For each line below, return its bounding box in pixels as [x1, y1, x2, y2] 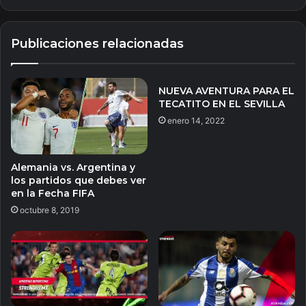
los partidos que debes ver [11, 174, 146, 187]
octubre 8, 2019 [20, 205, 79, 216]
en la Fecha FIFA [11, 187, 94, 200]
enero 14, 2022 [167, 115, 225, 126]
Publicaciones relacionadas [11, 36, 184, 51]
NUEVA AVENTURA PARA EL [158, 84, 294, 97]
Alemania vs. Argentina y [11, 161, 135, 174]
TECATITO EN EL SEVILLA [158, 97, 285, 110]
